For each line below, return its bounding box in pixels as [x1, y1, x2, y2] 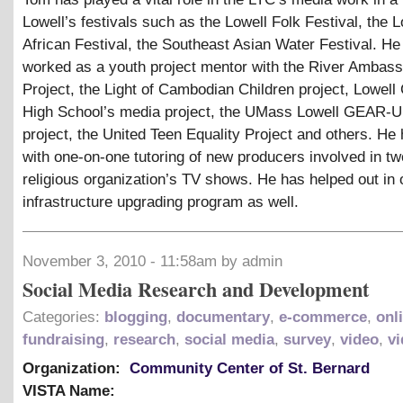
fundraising [22, 331, 104, 349]
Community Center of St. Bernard [130, 360, 370, 378]
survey [283, 331, 331, 349]
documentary [176, 309, 270, 327]
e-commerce [279, 309, 367, 327]
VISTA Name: [22, 382, 120, 400]
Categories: [22, 309, 104, 327]
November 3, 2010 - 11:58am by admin [22, 253, 282, 271]
